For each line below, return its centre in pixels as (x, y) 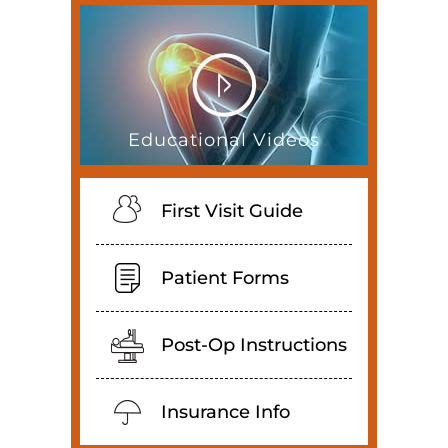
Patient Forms (225, 277)
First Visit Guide (232, 210)
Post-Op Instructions (254, 344)
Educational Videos (224, 139)
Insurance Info (225, 411)
